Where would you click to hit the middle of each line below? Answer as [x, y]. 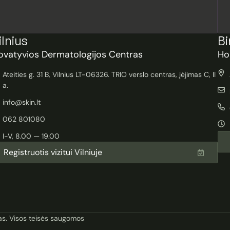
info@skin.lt [21, 102]
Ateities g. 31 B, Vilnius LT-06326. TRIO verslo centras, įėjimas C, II [109, 75]
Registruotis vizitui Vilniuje [53, 152]
